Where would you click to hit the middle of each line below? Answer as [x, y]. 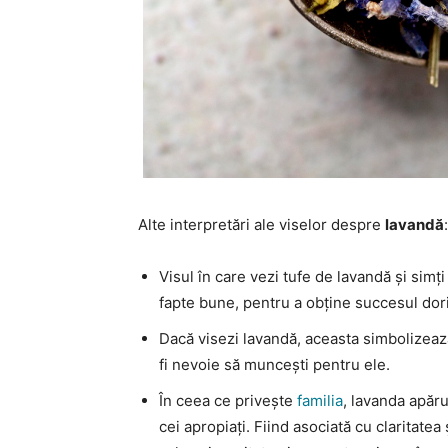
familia [320, 400]
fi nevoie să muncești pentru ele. [274, 364]
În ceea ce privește [228, 400]
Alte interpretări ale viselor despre [261, 224]
